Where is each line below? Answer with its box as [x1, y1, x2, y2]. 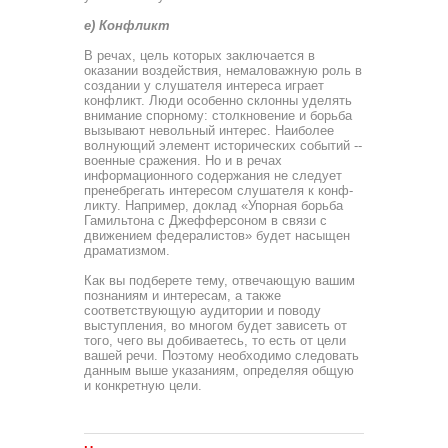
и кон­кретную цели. [84, 378, 202, 393]
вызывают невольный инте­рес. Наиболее [84, 123, 334, 138]
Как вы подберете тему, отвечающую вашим [84, 273, 355, 288]
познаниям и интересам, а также [84, 288, 281, 303]
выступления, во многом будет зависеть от [84, 318, 347, 333]
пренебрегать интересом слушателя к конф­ [84, 183, 353, 198]
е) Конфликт [84, 18, 170, 33]
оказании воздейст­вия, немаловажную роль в [84, 63, 362, 78]
